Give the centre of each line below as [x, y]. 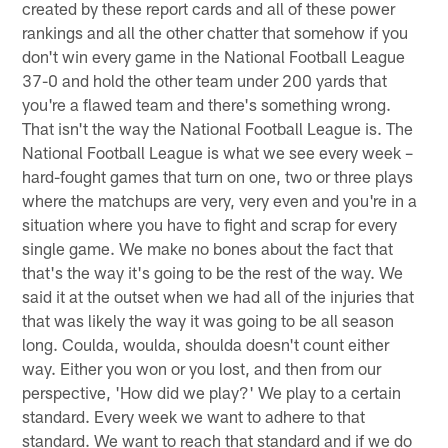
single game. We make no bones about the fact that [208, 247]
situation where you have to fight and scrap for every [210, 223]
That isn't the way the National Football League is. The [218, 127]
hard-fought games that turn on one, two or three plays [218, 175]
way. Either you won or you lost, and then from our [202, 367]
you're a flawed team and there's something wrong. [207, 103]
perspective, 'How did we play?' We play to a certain [212, 391]
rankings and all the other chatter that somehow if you [215, 31]
